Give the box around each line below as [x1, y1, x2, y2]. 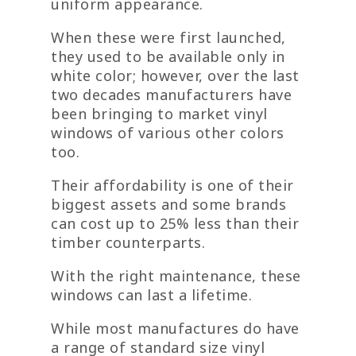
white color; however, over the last [51, 65, 300, 85]
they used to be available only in [51, 46, 285, 66]
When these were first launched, [51, 27, 286, 47]
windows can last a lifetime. [51, 284, 252, 304]
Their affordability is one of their [51, 175, 294, 195]
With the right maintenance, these [51, 265, 301, 285]
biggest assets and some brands [51, 194, 286, 214]
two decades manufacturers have [51, 84, 292, 104]
